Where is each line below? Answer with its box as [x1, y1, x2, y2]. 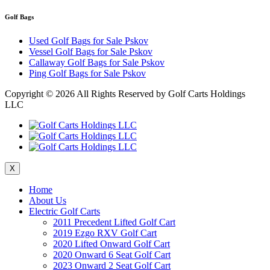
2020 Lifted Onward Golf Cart [53, 239, 170, 250]
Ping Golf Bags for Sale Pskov [29, 68, 146, 79]
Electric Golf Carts [29, 206, 100, 217]
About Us [29, 195, 66, 206]
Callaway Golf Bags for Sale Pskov [29, 57, 165, 68]
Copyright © [5, 89, 55, 99]
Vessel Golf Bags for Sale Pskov [29, 46, 152, 57]
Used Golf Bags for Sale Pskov [29, 36, 148, 46]
